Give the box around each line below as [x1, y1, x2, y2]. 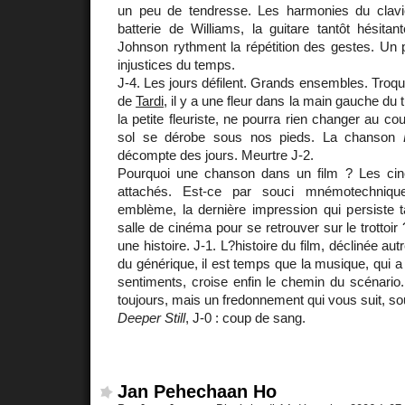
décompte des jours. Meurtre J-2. [118, 146, 314, 163]
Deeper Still [118, 309, 185, 325]
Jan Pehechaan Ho [118, 381, 277, 402]
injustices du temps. [118, 56, 235, 72]
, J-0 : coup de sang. [185, 309, 306, 325]
